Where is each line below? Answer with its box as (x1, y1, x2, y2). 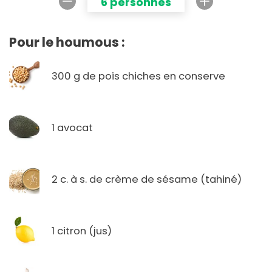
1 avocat (52, 120, 93, 135)
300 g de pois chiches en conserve (52, 69, 225, 83)
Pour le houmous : (9, 33, 125, 52)
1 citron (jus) (52, 223, 112, 238)
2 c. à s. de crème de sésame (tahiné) (52, 172, 242, 186)
